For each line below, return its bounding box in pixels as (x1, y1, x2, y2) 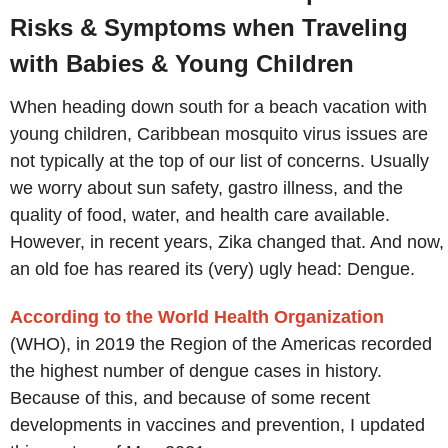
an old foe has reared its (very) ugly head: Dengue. (10, 258, 415, 279)
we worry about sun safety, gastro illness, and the (10, 177, 403, 198)
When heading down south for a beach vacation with (10, 96, 427, 117)
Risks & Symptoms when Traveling (10, 13, 408, 41)
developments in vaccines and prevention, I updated (10, 415, 425, 436)
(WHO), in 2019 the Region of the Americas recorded (10, 334, 432, 355)
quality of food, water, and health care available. (10, 204, 390, 225)
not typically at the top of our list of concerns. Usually (10, 150, 429, 171)
